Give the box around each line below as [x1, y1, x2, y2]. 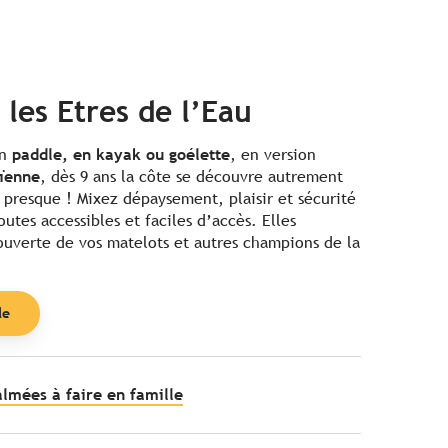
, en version [230, 144, 316, 164]
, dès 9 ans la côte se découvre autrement [40, 166, 343, 186]
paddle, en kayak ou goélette [12, 144, 230, 164]
